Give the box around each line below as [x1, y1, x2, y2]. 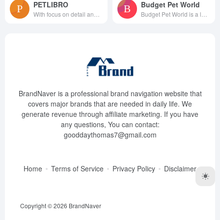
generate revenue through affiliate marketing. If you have [22, 109, 198, 119]
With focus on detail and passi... [94, 9, 100, 18]
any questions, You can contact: [60, 119, 160, 129]
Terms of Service [51, 164, 104, 173]
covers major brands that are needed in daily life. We [28, 99, 192, 109]
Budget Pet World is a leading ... [201, 9, 207, 18]
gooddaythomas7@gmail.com [63, 130, 157, 139]
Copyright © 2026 [20, 201, 69, 210]
